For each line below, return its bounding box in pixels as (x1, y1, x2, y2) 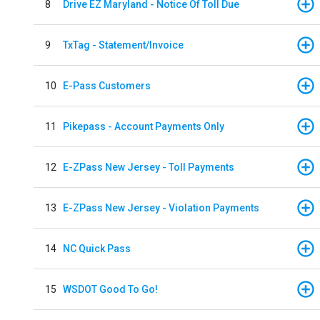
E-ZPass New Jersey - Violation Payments (63, 201, 259, 214)
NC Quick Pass (63, 242, 131, 254)
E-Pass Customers (63, 79, 151, 91)
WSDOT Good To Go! (63, 283, 158, 295)
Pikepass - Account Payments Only (63, 120, 224, 132)
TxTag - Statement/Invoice (63, 39, 184, 51)
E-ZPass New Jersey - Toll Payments (63, 161, 234, 173)
